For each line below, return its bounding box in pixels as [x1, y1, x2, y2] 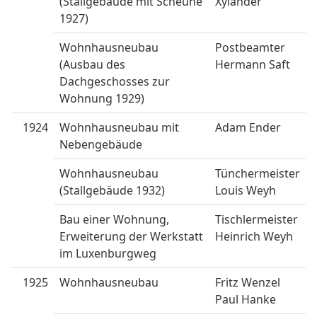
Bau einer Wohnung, [59, 212, 169, 228]
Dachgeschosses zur [59, 74, 170, 90]
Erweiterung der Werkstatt [59, 229, 203, 245]
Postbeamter [215, 40, 285, 56]
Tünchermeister [215, 166, 300, 182]
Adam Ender [215, 120, 281, 136]
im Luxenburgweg [59, 246, 156, 262]
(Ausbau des [59, 57, 125, 73]
